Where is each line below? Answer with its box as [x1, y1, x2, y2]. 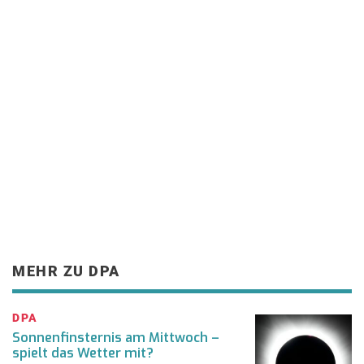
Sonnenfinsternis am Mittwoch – [12, 329, 219, 347]
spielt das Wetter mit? [12, 344, 154, 362]
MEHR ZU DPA [12, 262, 120, 280]
